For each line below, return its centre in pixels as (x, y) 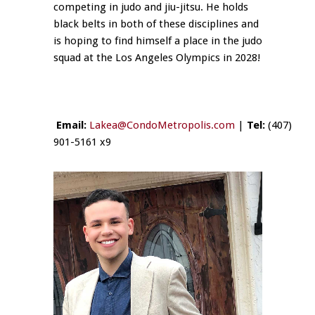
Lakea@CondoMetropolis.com (162, 126)
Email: (72, 126)
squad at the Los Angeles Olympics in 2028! (157, 58)
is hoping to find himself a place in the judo (158, 41)
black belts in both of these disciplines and (156, 24)
